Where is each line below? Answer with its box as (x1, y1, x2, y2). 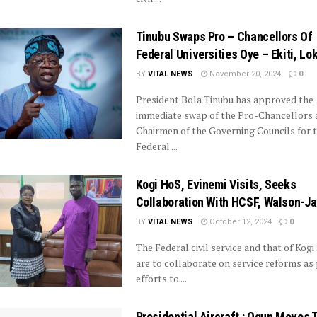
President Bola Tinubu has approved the (135, 93, 313, 106)
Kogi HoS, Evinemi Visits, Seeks (135, 177, 296, 192)
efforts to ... (135, 272, 187, 285)
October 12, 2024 (207, 217, 272, 226)
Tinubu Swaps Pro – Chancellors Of (135, 29, 313, 44)
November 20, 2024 (207, 69, 281, 79)
